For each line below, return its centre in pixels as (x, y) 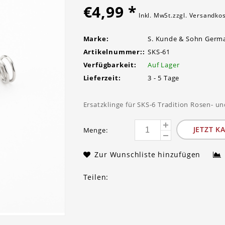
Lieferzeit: (102, 78)
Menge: (95, 130)
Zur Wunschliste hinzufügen (149, 154)
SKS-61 (159, 52)
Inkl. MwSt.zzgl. (164, 15)
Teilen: (96, 177)
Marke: (96, 39)
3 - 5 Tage (164, 78)
